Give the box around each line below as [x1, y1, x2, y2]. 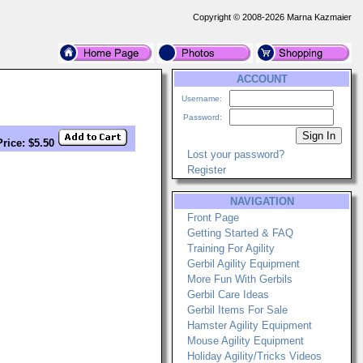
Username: [181, 94, 222, 103]
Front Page [187, 211, 239, 224]
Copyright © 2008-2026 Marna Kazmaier [193, 12, 352, 22]
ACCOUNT [236, 73, 288, 85]
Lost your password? [187, 148, 284, 160]
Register [187, 164, 226, 176]
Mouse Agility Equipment [187, 335, 304, 347]
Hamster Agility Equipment [187, 319, 312, 331]
